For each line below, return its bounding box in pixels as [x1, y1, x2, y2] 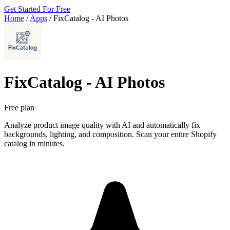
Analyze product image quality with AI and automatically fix [4, 120, 200, 129]
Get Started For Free [4, 5, 70, 13]
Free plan [4, 103, 34, 112]
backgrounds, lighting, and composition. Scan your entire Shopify [4, 129, 217, 139]
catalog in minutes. [4, 139, 65, 148]
